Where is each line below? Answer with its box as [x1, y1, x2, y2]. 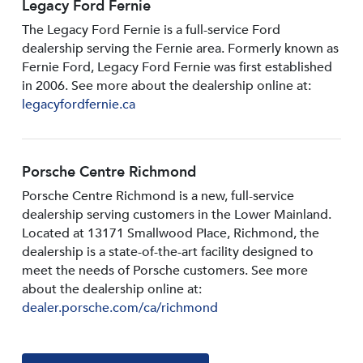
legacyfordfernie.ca [21, 96, 135, 114]
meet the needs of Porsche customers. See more [21, 262, 308, 280]
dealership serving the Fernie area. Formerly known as [21, 40, 339, 58]
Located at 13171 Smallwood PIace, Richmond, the [21, 224, 319, 243]
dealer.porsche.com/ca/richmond [21, 299, 218, 318]
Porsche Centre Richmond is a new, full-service [21, 187, 294, 206]
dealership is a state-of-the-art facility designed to [21, 243, 314, 262]
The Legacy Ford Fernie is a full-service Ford [21, 21, 280, 40]
